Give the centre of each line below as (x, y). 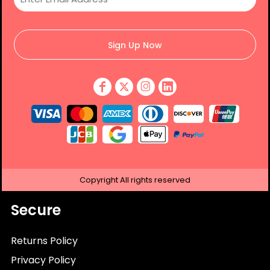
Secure (36, 210)
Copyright (100, 180)
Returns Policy (44, 240)
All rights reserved (155, 180)
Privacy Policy (43, 260)
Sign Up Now (135, 45)
